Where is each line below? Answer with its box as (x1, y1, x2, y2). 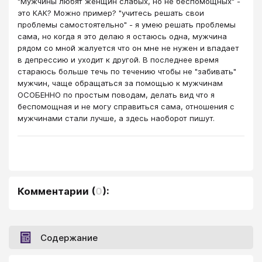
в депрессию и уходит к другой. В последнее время (18, 55, 219, 65)
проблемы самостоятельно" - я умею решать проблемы (18, 20, 236, 30)
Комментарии (18, 185, 89, 198)
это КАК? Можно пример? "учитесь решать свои (18, 8, 204, 18)
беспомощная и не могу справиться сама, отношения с (18, 102, 235, 112)
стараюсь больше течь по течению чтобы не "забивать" (18, 67, 236, 77)
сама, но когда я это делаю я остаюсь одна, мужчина (18, 32, 227, 42)
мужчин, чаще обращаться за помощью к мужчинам (18, 78, 223, 88)
